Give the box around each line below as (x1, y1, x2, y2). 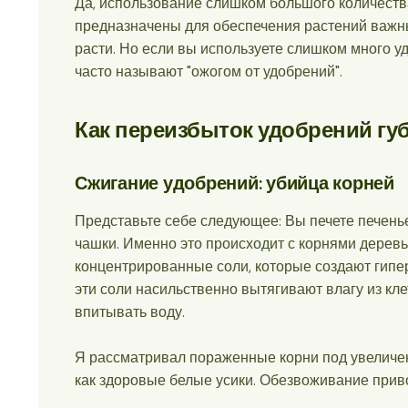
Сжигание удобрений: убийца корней (75, 170, 394, 195)
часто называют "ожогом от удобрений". (75, 61, 342, 81)
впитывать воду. (75, 301, 185, 321)
